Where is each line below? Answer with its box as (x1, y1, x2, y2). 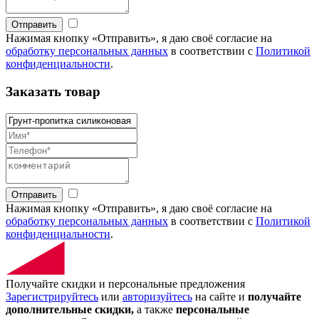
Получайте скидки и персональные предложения (6, 277, 245, 290)
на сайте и (192, 290, 248, 303)
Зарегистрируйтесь (6, 290, 98, 303)
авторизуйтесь (122, 290, 192, 303)
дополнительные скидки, (6, 303, 134, 315)
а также (134, 303, 176, 315)
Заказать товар (6, 84, 100, 100)
